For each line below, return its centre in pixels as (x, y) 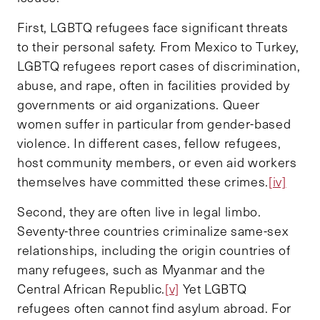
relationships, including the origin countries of (154, 250)
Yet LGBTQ (213, 289)
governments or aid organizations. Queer (139, 105)
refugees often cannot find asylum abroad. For (154, 308)
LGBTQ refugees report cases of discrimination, (159, 66)
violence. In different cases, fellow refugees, (149, 143)
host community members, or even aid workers (157, 162)
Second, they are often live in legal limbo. (139, 212)
